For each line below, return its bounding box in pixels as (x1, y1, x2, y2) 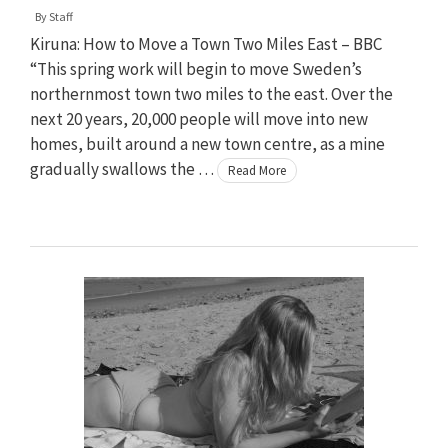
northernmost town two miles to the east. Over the (30, 82, 393, 105)
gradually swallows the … (30, 157, 217, 180)
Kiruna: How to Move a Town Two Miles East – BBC (30, 32, 382, 55)
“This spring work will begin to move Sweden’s (30, 57, 362, 80)
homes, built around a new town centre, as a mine (30, 132, 385, 155)
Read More (228, 161, 286, 179)
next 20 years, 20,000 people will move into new (30, 107, 368, 130)
